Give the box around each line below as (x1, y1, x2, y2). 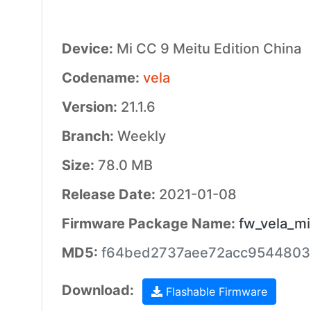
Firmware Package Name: (61, 215, 239, 232)
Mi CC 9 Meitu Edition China (116, 40, 301, 57)
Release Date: (61, 186, 159, 203)
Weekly (117, 128, 166, 144)
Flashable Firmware (162, 285, 267, 299)
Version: (61, 99, 121, 115)
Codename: (61, 69, 143, 86)
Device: (61, 40, 117, 57)
